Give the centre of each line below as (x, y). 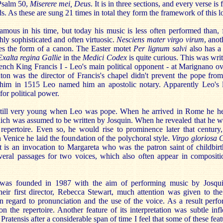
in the (72, 57)
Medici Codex (105, 57)
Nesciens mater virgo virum (160, 40)
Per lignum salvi (160, 49)
